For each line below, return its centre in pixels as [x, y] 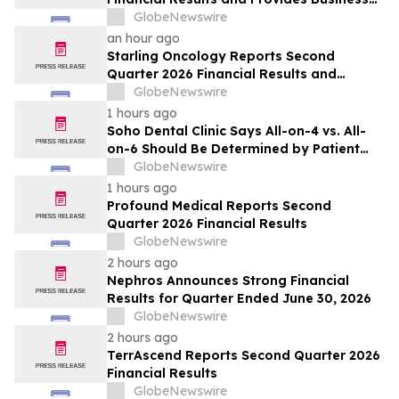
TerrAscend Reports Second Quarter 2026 [244, 356]
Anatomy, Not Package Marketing [219, 167]
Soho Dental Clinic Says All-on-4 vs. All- [236, 131]
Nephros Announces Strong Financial [228, 281]
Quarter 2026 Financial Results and [222, 74]
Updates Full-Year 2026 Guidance [217, 92]
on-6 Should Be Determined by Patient [233, 149]
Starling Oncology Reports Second [221, 57]
